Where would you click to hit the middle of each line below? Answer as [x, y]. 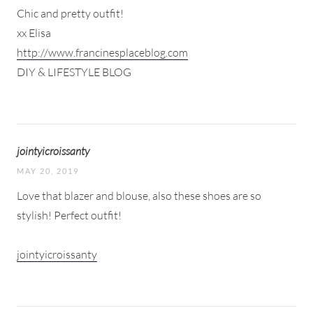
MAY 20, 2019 [48, 170]
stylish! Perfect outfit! [69, 215]
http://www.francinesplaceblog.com [102, 52]
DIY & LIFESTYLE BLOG [74, 72]
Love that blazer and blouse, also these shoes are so [139, 195]
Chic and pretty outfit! [70, 13]
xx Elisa [34, 32]
